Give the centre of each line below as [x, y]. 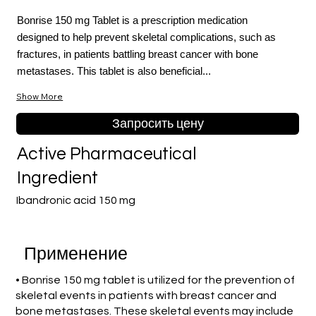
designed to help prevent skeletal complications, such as [146, 37]
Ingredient [58, 178]
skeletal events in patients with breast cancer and [146, 295]
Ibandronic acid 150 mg [76, 201]
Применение [75, 255]
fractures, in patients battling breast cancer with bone [137, 54]
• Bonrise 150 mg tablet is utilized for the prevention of [156, 280]
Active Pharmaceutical [107, 154]
